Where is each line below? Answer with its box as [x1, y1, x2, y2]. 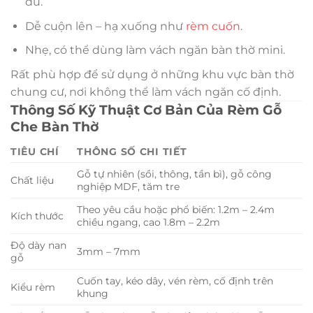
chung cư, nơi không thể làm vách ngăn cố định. [10, 85, 281, 99]
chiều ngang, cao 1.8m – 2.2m [77, 215, 221, 228]
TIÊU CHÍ [10, 145, 59, 158]
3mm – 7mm [77, 245, 141, 258]
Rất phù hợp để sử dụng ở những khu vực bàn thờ [10, 67, 294, 81]
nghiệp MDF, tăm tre [77, 180, 180, 193]
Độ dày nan [10, 238, 66, 252]
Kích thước [10, 209, 64, 222]
